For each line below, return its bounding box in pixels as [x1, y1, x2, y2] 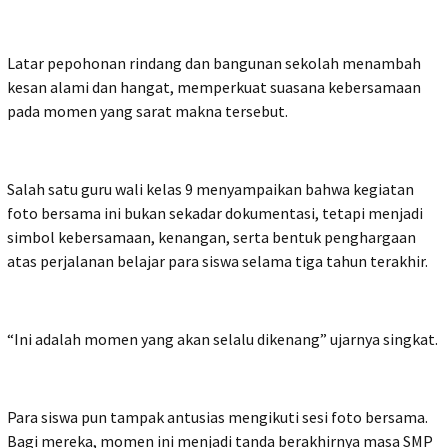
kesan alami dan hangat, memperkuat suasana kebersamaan [7, 77, 421, 98]
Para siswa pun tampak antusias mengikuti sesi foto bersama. [7, 407, 428, 428]
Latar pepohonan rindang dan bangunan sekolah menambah [7, 53, 421, 74]
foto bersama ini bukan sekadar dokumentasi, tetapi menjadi [7, 203, 423, 224]
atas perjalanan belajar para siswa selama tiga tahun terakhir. [7, 251, 428, 272]
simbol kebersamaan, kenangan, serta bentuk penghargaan [7, 227, 416, 248]
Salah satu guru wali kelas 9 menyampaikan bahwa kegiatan [7, 179, 414, 200]
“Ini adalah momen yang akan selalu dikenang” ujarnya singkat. [7, 329, 438, 350]
